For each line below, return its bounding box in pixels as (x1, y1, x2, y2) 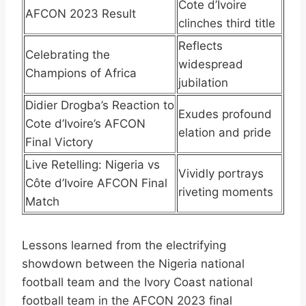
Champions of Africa (25, 66, 137, 80)
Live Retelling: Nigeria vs (25, 157, 160, 171)
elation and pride (178, 125, 271, 139)
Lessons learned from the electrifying (22, 238, 226, 252)
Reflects (178, 38, 223, 53)
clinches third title (178, 16, 275, 30)
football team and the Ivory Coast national (22, 275, 253, 289)
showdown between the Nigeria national (22, 256, 245, 270)
